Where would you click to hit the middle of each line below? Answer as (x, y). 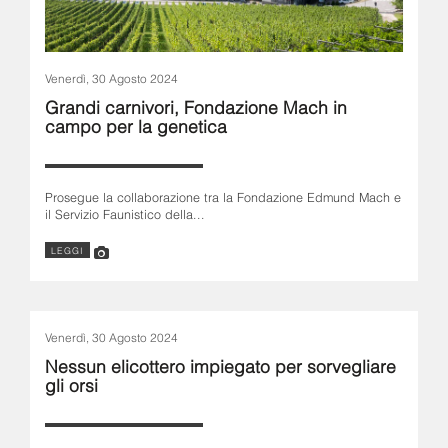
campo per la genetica (136, 124)
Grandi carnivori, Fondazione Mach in (196, 105)
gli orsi (71, 383)
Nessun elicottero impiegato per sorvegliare (220, 364)
